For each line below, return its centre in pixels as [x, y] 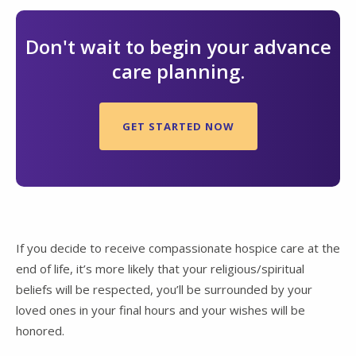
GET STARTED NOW [178, 127]
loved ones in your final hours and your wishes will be [161, 310]
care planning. [178, 72]
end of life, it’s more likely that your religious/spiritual [160, 269]
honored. [40, 331]
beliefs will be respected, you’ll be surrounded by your [164, 290]
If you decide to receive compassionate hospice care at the [178, 248]
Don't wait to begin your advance [178, 47]
